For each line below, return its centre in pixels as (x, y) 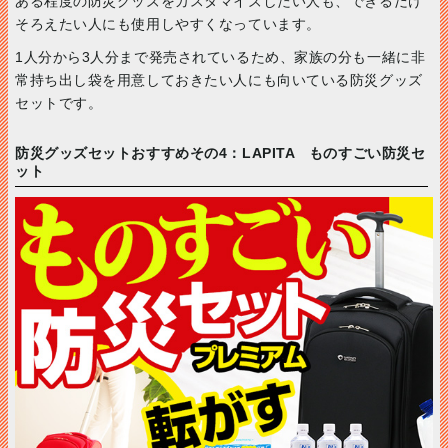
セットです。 (59, 102)
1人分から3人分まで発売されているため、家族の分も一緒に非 (220, 56)
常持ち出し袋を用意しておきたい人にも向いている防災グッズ (219, 79)
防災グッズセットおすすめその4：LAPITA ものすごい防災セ (220, 152)
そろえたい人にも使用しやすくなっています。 (168, 23)
